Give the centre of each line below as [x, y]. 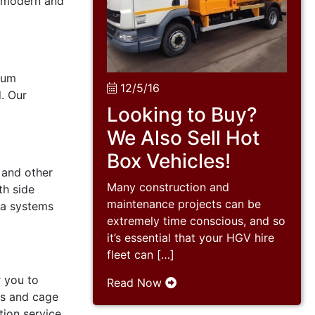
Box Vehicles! [169, 161]
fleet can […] [141, 255]
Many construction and [168, 187]
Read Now [136, 283]
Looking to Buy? [182, 115]
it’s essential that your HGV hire [191, 238]
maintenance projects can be [184, 204]
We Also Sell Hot [183, 138]
